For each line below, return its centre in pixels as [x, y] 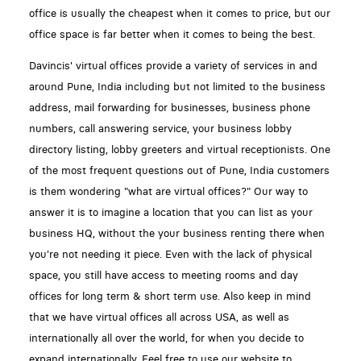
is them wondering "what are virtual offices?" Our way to [168, 191]
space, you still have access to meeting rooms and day [163, 275]
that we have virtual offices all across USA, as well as [159, 317]
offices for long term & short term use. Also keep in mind [170, 296]
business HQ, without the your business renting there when [176, 233]
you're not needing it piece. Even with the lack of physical [170, 254]
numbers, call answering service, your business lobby [160, 128]
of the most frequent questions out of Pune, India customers [179, 170]
